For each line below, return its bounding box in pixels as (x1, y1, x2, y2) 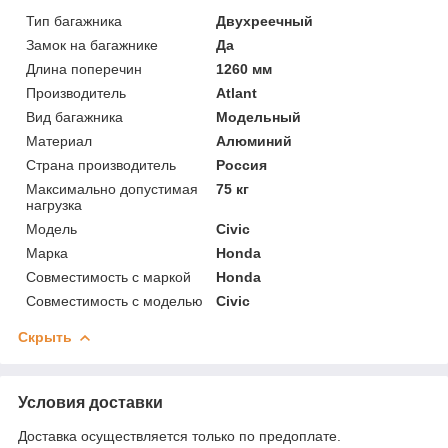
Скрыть (18, 328, 72, 345)
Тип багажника (26, 12, 122, 29)
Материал (26, 132, 92, 149)
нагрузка (26, 196, 82, 213)
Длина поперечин (26, 60, 142, 77)
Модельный (216, 108, 302, 125)
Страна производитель (26, 156, 176, 173)
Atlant (216, 84, 258, 101)
